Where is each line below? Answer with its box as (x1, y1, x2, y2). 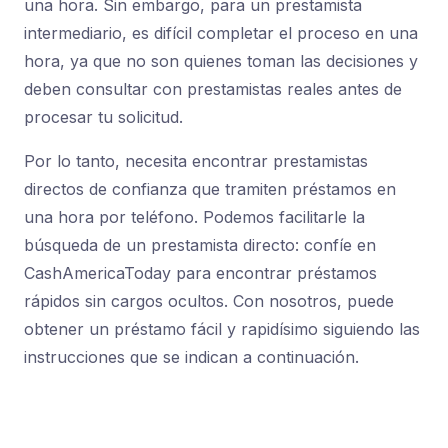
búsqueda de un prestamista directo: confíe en (24, 235, 376, 255)
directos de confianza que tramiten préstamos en (24, 179, 396, 199)
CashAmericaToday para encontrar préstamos (24, 263, 377, 283)
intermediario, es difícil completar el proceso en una (24, 23, 418, 43)
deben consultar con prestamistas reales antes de (24, 79, 402, 99)
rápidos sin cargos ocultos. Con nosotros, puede (24, 291, 394, 311)
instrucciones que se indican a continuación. (24, 347, 359, 367)
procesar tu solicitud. (24, 107, 183, 127)
